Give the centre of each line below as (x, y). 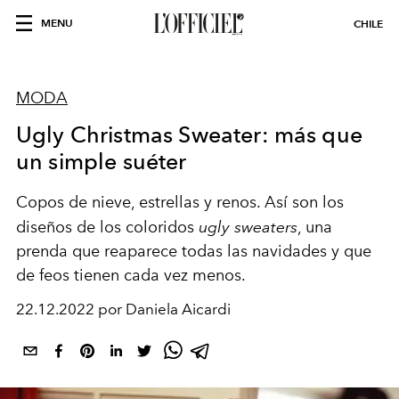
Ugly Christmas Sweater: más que (189, 134)
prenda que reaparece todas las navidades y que (194, 251)
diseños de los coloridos (107, 227)
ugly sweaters (248, 227)
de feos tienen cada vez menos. (135, 275)
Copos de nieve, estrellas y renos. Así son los (180, 202)
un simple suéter (102, 161)
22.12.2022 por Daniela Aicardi (123, 309)
